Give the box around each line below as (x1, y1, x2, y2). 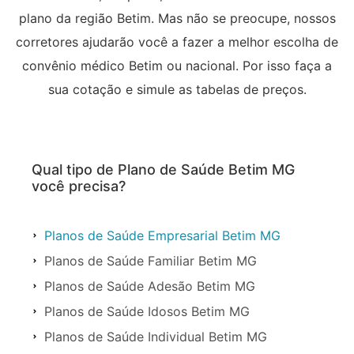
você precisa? (32, 177, 126, 194)
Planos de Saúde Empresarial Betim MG (44, 227, 281, 243)
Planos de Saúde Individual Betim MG (44, 328, 267, 345)
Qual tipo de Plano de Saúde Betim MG (32, 160, 295, 178)
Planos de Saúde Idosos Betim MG (44, 303, 250, 319)
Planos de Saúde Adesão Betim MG (44, 277, 255, 294)
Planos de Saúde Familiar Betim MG (44, 252, 257, 269)
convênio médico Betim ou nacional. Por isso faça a (22, 57, 332, 73)
